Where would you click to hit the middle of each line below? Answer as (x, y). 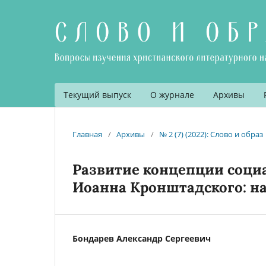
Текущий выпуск (97, 94)
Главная (87, 134)
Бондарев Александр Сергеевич (142, 238)
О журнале (172, 94)
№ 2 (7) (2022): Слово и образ (211, 134)
